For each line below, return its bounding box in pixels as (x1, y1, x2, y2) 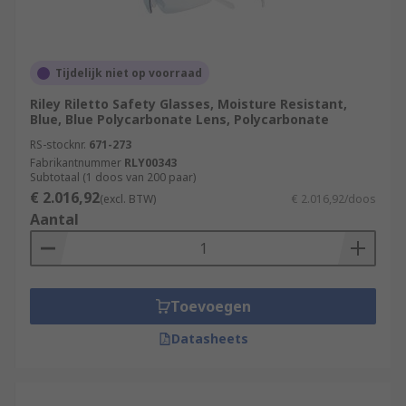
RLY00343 (124, 155, 177, 170)
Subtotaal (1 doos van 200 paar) (30, 169, 196, 185)
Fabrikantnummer (30, 155, 121, 170)
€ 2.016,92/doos (292, 191, 376, 207)
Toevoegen (169, 296, 251, 316)
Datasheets (170, 330, 248, 347)
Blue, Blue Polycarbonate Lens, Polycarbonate (30, 111, 329, 128)
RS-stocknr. (30, 137, 86, 152)
